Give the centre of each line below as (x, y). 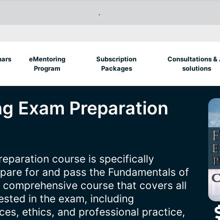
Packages (116, 68)
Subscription (116, 59)
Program (47, 68)
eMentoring (47, 59)
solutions (196, 68)
